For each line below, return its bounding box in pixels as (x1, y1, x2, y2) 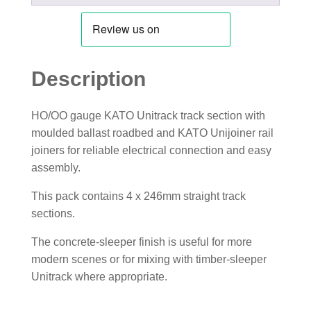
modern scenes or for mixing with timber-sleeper (31, 253, 267, 265)
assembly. (31, 161, 81, 174)
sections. (31, 207, 75, 219)
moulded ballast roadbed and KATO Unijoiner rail (31, 126, 274, 139)
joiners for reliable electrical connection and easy (31, 144, 271, 156)
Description (31, 67, 146, 90)
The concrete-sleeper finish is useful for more (31, 235, 252, 248)
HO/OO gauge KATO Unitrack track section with (31, 109, 265, 121)
